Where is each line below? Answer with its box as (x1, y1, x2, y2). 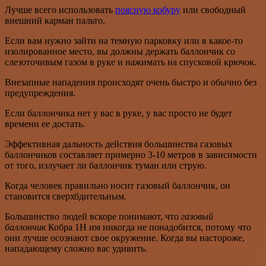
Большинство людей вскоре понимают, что (5, 211, 181, 221)
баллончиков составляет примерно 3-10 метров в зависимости (5, 149, 257, 160)
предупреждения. (5, 87, 75, 98)
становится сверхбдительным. (5, 191, 126, 201)
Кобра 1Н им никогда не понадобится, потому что (48, 221, 251, 232)
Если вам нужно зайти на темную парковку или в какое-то (5, 35, 243, 46)
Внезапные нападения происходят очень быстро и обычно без (5, 77, 256, 87)
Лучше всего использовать (5, 4, 115, 15)
